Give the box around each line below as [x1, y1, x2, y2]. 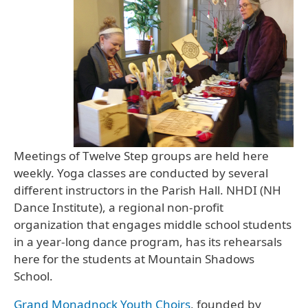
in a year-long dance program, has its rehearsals [14, 234, 282, 250]
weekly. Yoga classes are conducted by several [14, 165, 268, 181]
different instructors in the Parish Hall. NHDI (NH [14, 182, 281, 199]
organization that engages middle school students [14, 217, 291, 233]
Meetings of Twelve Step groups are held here [14, 148, 269, 164]
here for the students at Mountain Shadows [14, 251, 254, 267]
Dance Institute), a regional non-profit [14, 199, 223, 216]
